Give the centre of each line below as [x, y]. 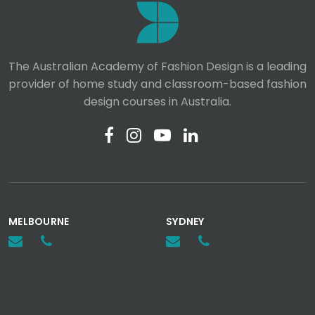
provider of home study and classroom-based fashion [157, 84]
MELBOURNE [39, 222]
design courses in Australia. [157, 102]
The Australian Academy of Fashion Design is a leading [157, 67]
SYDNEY [185, 222]
